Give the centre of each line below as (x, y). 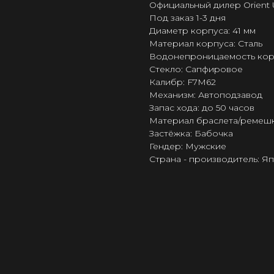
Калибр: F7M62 (183, 82)
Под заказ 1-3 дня (187, 18)
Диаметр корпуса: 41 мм (202, 31)
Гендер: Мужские (188, 146)
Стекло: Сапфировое (196, 69)
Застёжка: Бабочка (191, 134)
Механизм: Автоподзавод (206, 95)
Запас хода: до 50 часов (202, 108)
